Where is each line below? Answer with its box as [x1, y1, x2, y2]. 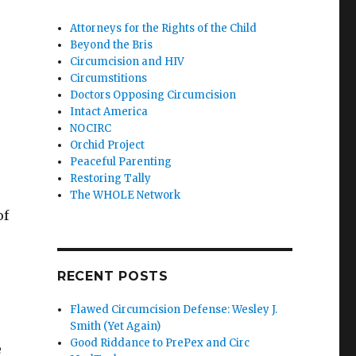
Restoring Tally [70, 172, 152, 185]
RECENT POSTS [56, 269, 168, 284]
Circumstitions [70, 72, 148, 85]
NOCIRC [70, 122, 112, 135]
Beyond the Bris [70, 38, 153, 52]
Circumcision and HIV [70, 55, 185, 68]
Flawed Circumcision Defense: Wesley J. [70, 303, 278, 316]
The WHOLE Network [70, 188, 181, 202]
